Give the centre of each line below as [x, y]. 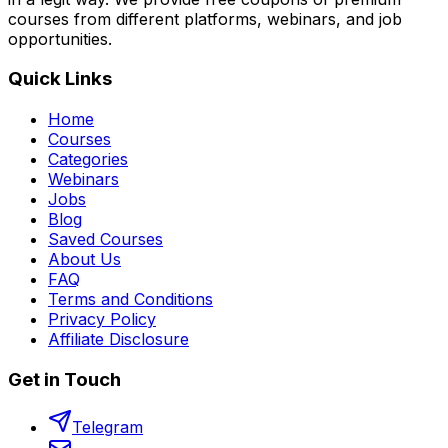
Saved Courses [105, 238]
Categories [88, 158]
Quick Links [60, 79]
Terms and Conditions [130, 298]
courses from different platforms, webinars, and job [205, 18]
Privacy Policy [102, 318]
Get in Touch [64, 379]
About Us [84, 258]
